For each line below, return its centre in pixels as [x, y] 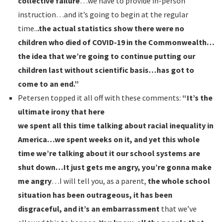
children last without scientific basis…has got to [106, 70]
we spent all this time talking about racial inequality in [115, 125]
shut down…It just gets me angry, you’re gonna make [114, 167]
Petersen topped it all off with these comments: [100, 97]
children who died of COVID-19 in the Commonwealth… [116, 42]
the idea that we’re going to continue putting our [106, 56]
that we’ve [178, 208]
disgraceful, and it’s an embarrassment [88, 208]
